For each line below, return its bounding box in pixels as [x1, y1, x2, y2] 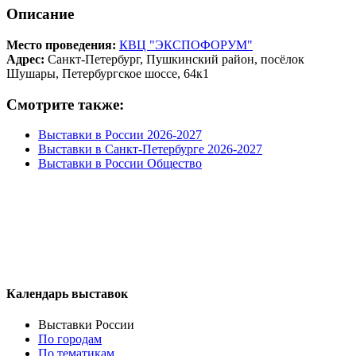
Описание [6, 6, 74, 23]
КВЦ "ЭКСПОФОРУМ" [119, 37, 253, 52]
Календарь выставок [6, 286, 128, 300]
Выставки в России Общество [38, 157, 202, 171]
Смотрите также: [6, 95, 124, 113]
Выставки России [38, 317, 134, 331]
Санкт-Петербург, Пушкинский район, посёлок [44, 52, 304, 66]
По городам [38, 331, 102, 346]
